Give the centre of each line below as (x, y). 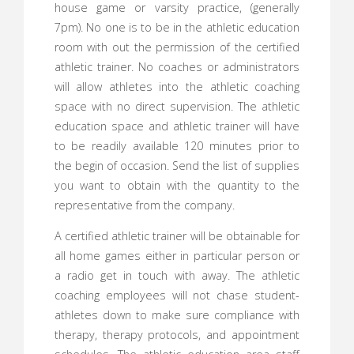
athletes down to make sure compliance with (177, 315)
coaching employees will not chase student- (177, 296)
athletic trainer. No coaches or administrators (177, 66)
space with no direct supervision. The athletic (177, 106)
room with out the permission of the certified (177, 47)
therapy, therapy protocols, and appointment (177, 335)
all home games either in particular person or (177, 256)
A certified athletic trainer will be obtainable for (177, 236)
